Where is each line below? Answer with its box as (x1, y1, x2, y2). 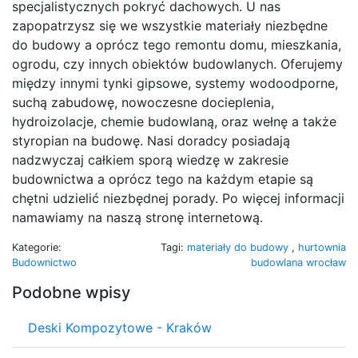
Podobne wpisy (12, 282, 130, 302)
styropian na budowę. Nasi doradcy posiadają (12, 132, 290, 149)
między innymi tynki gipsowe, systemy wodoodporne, (12, 74, 338, 91)
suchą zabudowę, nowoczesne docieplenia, (12, 93, 274, 110)
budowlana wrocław (251, 256, 346, 268)
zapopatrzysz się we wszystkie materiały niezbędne (12, 17, 328, 34)
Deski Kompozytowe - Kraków (28, 319, 212, 336)
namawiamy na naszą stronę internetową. (12, 209, 263, 225)
